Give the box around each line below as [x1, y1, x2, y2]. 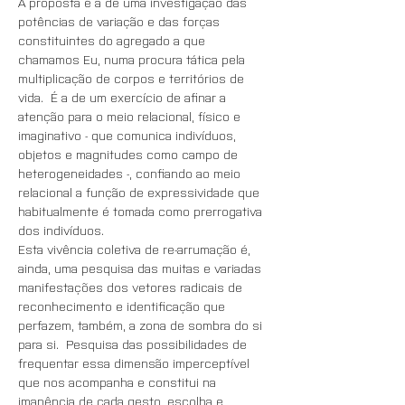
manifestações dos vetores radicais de [18, 278, 246, 295]
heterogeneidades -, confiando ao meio [18, 165, 244, 181]
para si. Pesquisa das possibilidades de [18, 335, 250, 352]
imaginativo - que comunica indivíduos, [18, 127, 240, 143]
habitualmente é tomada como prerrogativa [18, 202, 266, 219]
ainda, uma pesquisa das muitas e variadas [18, 259, 265, 276]
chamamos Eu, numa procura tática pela [18, 51, 249, 67]
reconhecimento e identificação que [18, 297, 229, 314]
